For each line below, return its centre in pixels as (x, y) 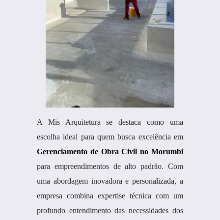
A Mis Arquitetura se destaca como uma (110, 122)
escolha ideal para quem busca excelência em (110, 137)
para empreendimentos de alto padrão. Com (110, 166)
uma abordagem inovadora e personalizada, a (110, 181)
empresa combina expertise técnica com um (110, 196)
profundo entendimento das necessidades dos (110, 210)
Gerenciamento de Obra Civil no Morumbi (110, 151)
